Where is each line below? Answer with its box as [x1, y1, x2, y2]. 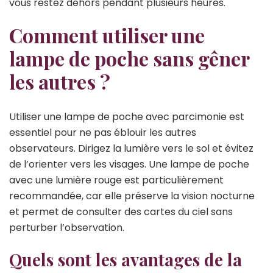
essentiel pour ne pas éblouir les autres [9, 126, 196, 140]
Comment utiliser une [9, 21, 205, 48]
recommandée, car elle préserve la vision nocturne [9, 189, 255, 204]
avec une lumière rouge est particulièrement [9, 173, 224, 188]
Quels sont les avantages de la [9, 248, 242, 271]
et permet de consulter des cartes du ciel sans [9, 205, 233, 219]
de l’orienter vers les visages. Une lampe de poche [9, 157, 249, 172]
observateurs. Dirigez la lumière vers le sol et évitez [9, 141, 253, 156]
